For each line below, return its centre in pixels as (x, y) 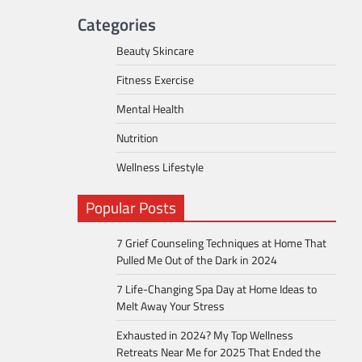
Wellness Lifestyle (160, 167)
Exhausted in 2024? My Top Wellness (205, 335)
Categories (117, 25)
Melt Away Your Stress (170, 306)
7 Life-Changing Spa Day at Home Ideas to (217, 289)
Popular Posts (131, 208)
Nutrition (137, 138)
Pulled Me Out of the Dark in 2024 (197, 260)
